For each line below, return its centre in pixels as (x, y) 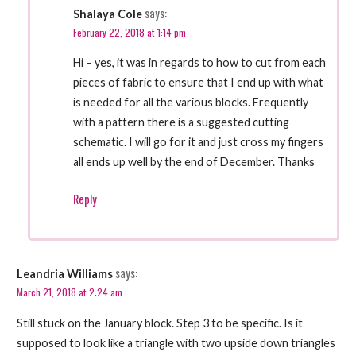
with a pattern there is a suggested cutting (181, 122)
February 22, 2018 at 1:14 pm (129, 32)
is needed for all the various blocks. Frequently (190, 103)
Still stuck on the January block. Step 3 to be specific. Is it (159, 323)
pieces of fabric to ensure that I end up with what (198, 83)
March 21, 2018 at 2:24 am (69, 292)
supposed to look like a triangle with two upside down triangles (176, 342)
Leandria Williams (64, 274)
